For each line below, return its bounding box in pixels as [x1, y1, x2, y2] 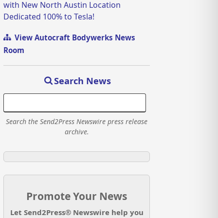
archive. [64, 127, 89, 136]
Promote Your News [26, 189, 127, 203]
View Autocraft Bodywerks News [11, 32, 136, 42]
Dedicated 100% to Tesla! [3, 11, 95, 22]
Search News [54, 74, 111, 87]
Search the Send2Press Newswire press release [6, 116, 148, 126]
